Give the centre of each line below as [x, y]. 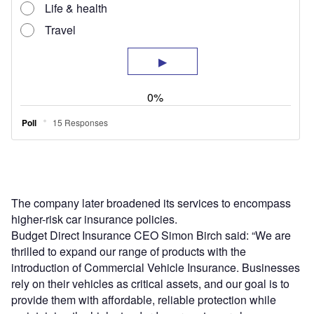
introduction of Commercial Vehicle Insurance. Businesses [156, 267]
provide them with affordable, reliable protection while [144, 299]
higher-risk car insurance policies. [96, 219]
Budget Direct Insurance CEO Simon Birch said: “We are [151, 235]
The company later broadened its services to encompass [151, 203]
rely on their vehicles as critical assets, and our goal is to [150, 283]
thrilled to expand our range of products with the [129, 251]
